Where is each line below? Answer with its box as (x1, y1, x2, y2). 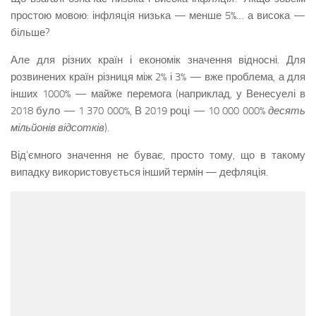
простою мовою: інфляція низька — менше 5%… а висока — (11, 9, 305, 22)
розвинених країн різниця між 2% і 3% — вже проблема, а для (11, 71, 305, 83)
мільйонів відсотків (11, 121, 104, 134)
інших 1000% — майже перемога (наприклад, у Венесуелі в (11, 87, 305, 100)
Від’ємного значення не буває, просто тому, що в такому (11, 149, 305, 162)
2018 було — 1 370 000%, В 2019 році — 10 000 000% (11, 104, 268, 117)
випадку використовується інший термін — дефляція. (11, 166, 268, 178)
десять (268, 104, 305, 117)
